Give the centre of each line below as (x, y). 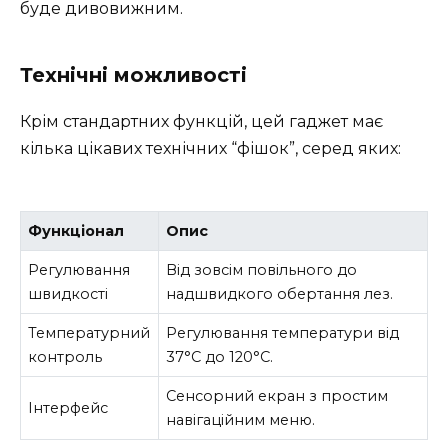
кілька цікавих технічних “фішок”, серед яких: (210, 148)
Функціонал (76, 230)
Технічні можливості (133, 74)
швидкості (68, 293)
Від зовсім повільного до (262, 269)
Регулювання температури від (283, 332)
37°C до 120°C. (220, 356)
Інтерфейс (68, 407)
